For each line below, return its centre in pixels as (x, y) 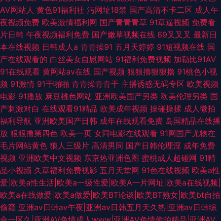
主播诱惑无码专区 (153, 84)
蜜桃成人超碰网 (169, 158)
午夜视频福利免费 (58, 35)
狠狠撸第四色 (34, 133)
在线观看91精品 (70, 109)
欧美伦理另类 (184, 96)
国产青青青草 (123, 22)
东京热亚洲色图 (111, 158)
